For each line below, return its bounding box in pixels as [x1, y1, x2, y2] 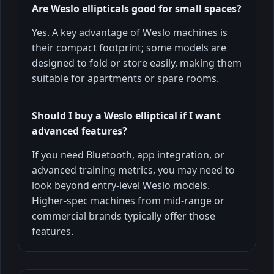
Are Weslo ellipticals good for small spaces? [32, 1, 242, 15]
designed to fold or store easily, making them [32, 56, 242, 70]
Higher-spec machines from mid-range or [32, 193, 224, 207]
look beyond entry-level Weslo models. [32, 178, 210, 192]
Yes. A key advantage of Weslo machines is [32, 25, 228, 39]
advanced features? [32, 124, 127, 138]
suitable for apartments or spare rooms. [32, 71, 219, 85]
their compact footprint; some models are [32, 40, 226, 54]
